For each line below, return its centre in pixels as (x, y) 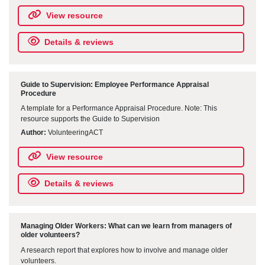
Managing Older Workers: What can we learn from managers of (126, 226)
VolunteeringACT (75, 133)
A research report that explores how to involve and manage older (124, 250)
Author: (33, 133)
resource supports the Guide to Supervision (90, 119)
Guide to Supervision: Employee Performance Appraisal (115, 84)
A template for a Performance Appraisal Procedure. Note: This (119, 109)
